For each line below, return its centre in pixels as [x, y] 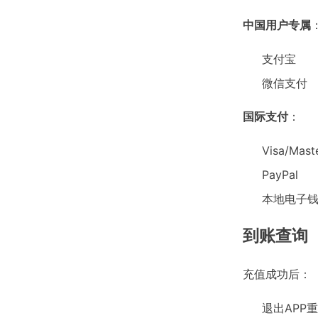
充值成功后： [277, 274]
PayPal [280, 175]
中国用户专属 [277, 25]
